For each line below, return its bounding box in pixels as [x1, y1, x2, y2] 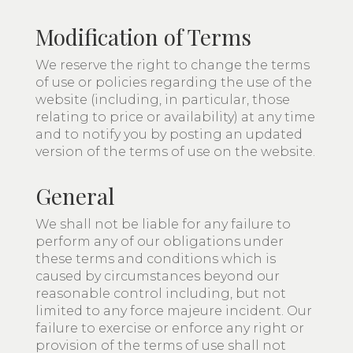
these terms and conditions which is [35, 251, 276, 266]
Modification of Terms [35, 22, 251, 51]
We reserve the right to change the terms [35, 58, 310, 72]
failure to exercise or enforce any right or [35, 321, 304, 336]
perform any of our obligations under [35, 234, 284, 249]
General [35, 181, 114, 210]
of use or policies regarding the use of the [35, 75, 312, 90]
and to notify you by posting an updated [35, 127, 303, 142]
